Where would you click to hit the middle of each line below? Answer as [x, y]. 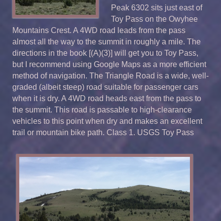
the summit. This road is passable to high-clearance [102, 110]
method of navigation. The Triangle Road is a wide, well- [110, 75]
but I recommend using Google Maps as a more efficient [109, 64]
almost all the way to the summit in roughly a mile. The [107, 41]
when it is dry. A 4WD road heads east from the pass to [107, 98]
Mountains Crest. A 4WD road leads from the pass [99, 30]
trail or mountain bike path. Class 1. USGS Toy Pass [103, 132]
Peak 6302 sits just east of [157, 7]
